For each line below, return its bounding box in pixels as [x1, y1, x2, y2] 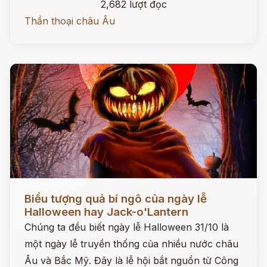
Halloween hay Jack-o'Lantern [24, 205, 188, 219]
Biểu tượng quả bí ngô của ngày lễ [24, 192, 207, 206]
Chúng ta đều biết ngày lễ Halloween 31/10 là [24, 221, 229, 233]
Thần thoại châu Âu [24, 15, 115, 27]
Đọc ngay [10, 184, 54, 195]
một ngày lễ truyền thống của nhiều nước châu [24, 238, 238, 250]
